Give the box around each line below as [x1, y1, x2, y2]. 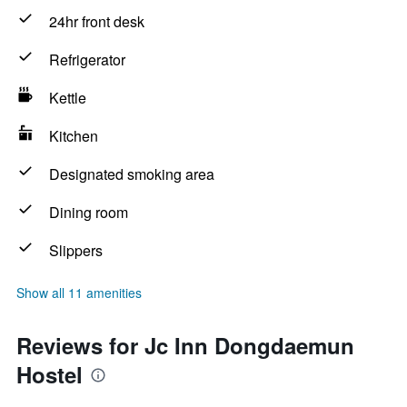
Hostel [16, 359, 83, 390]
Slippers [49, 240, 103, 261]
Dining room [49, 202, 128, 223]
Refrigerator [49, 49, 125, 70]
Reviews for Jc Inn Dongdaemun [16, 330, 354, 361]
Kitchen [49, 125, 98, 146]
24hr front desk [49, 11, 144, 32]
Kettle [49, 87, 86, 108]
